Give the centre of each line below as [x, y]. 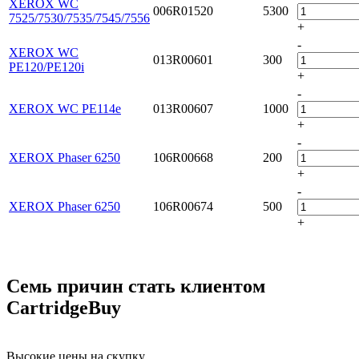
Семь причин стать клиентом [136, 286]
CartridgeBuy [64, 307]
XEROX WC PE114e [65, 108]
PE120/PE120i [46, 67]
